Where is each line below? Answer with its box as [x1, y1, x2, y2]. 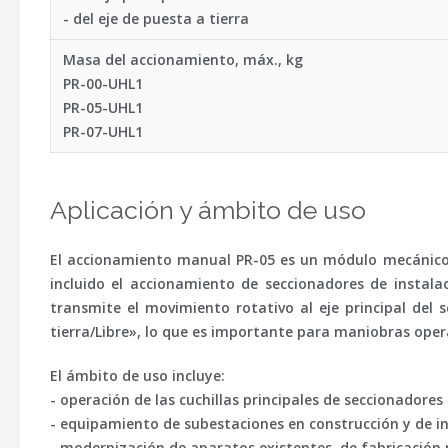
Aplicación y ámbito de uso [50, 195, 366, 225]
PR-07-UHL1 [63, 122, 143, 141]
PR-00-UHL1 [63, 74, 143, 93]
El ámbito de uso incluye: [50, 366, 225, 385]
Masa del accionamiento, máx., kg [63, 50, 303, 69]
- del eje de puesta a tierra [63, 9, 249, 28]
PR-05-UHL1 [63, 98, 143, 117]
